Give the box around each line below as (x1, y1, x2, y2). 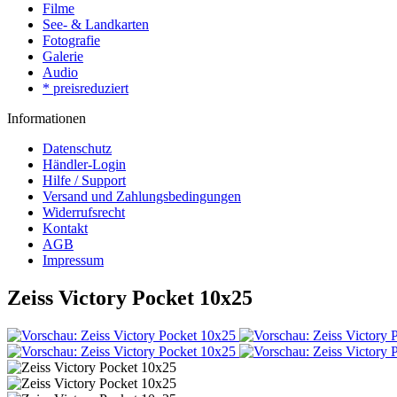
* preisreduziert (43, 81, 128, 96)
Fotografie (43, 33, 100, 48)
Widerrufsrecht (43, 205, 125, 220)
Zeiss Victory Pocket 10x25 (7, 285, 253, 309)
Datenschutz (43, 141, 112, 156)
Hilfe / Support (43, 173, 126, 188)
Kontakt (43, 221, 88, 236)
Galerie (43, 49, 83, 64)
